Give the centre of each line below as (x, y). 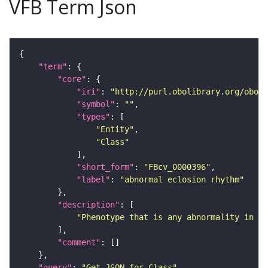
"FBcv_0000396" (177, 167)
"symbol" (96, 104)
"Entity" (115, 129)
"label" (93, 179)
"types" (93, 116)
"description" (89, 204)
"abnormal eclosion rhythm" (182, 179)
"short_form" (105, 167)
